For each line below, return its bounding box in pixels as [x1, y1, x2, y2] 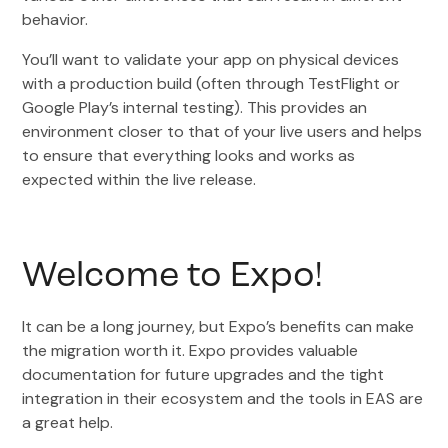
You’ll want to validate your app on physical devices [22, 48, 400, 70]
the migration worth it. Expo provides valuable [22, 339, 359, 361]
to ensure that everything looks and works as [22, 144, 356, 166]
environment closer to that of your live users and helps [22, 120, 423, 142]
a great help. [22, 411, 114, 433]
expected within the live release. [22, 168, 257, 190]
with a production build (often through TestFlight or [22, 72, 401, 94]
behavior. [22, 8, 89, 30]
